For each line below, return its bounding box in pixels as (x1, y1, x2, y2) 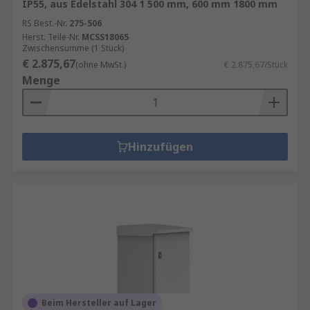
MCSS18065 (82, 31, 129, 43)
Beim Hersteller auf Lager (42, 297, 156, 309)
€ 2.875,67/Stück (224, 59, 288, 71)
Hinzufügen (128, 139, 193, 154)
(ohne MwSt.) (75, 59, 126, 71)
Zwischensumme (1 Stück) (22, 42, 124, 54)
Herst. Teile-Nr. (22, 31, 80, 43)
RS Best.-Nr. (22, 17, 67, 29)
